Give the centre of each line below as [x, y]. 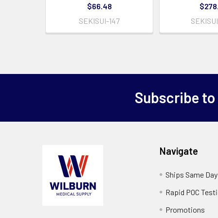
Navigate [179, 151]
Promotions [185, 209]
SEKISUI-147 [99, 20]
